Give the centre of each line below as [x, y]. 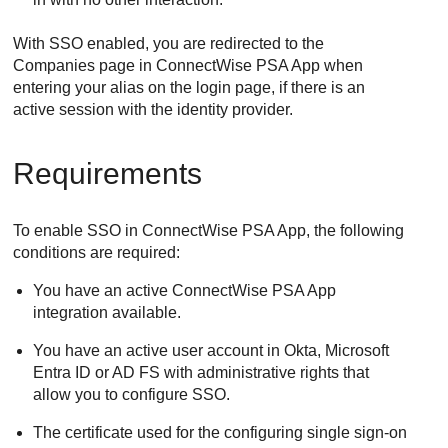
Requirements [108, 173]
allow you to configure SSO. [132, 394]
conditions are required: [97, 252]
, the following [355, 230]
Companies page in [85, 65]
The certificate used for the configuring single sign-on [220, 432]
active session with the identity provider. [153, 109]
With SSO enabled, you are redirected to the [169, 43]
